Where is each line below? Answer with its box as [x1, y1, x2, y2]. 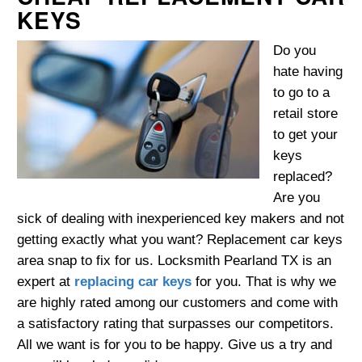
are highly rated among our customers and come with [17, 295, 338, 311]
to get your [272, 127, 338, 143]
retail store [272, 106, 338, 122]
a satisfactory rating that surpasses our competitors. [17, 316, 334, 332]
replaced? [272, 169, 332, 185]
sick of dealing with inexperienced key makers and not [17, 211, 344, 227]
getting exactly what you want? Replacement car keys [17, 232, 343, 248]
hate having [272, 64, 343, 80]
